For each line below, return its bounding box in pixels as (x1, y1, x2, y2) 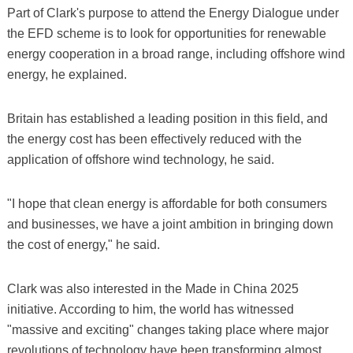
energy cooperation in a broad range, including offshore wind (6, 46, 345, 61)
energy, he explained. (6, 67, 127, 81)
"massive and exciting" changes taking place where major (6, 322, 329, 336)
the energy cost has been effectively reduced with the (6, 132, 302, 146)
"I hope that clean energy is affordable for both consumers (6, 196, 327, 210)
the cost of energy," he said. (6, 237, 160, 251)
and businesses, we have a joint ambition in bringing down (6, 217, 333, 231)
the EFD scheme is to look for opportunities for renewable (6, 26, 326, 40)
